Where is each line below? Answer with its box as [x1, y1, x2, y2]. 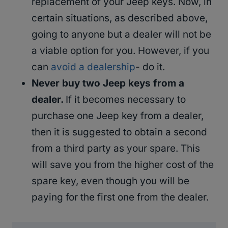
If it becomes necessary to [66, 94, 186, 106]
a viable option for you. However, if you [32, 45, 209, 57]
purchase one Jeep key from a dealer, [32, 110, 204, 122]
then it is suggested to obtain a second [32, 126, 207, 138]
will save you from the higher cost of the [32, 159, 214, 171]
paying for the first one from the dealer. [32, 191, 209, 204]
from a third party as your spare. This [32, 142, 200, 155]
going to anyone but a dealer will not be [32, 28, 211, 41]
